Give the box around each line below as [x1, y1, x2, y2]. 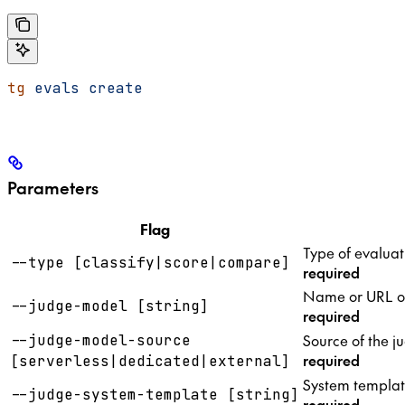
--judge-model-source [10, 330, 191, 350]
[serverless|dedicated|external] [10, 351, 290, 371]
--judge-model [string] [10, 296, 209, 316]
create [80, 78, 143, 98]
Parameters [7, 175, 99, 200]
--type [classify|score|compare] [10, 252, 290, 272]
